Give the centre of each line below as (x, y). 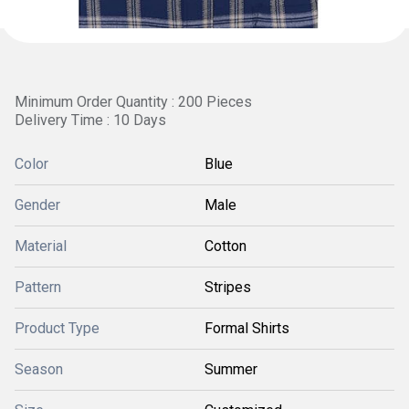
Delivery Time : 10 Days (90, 120)
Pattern (38, 287)
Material (41, 246)
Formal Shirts (247, 328)
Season (39, 369)
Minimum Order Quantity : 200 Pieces (133, 102)
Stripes (228, 287)
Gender (37, 205)
